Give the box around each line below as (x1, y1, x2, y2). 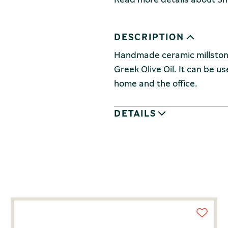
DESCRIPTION (114, 31, 184, 43)
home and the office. (114, 77, 197, 89)
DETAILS (114, 107, 157, 119)
